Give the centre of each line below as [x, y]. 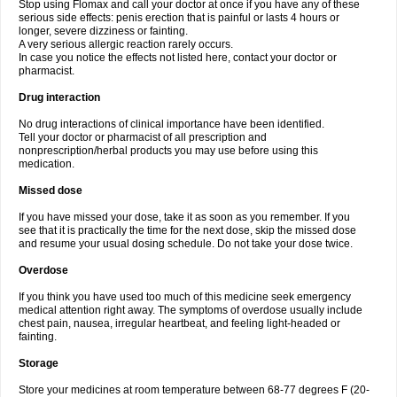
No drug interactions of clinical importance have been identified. [171, 124]
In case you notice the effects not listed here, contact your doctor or [178, 58]
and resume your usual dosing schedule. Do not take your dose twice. [186, 244]
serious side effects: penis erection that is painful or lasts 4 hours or [179, 18]
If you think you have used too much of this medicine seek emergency [185, 297]
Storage [39, 363]
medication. [47, 164]
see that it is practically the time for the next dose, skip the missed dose [187, 230]
